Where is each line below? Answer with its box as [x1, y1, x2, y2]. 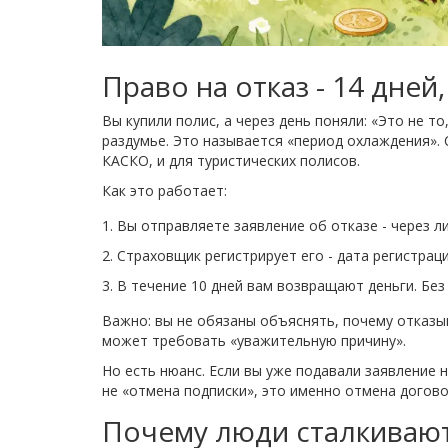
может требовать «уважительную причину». [102, 331, 406, 351]
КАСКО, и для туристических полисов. [102, 151, 360, 171]
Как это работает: [102, 181, 227, 201]
